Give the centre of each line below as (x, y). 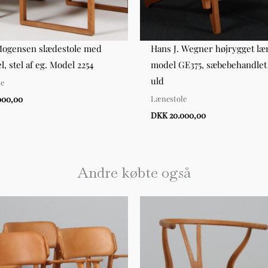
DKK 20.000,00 (178, 115)
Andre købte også (134, 173)
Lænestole (169, 98)
